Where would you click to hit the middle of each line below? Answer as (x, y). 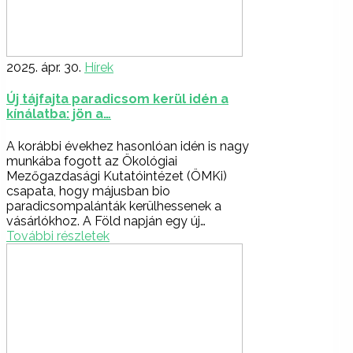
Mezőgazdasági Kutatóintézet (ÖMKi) (117, 176)
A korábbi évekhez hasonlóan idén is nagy (128, 146)
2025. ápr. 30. (44, 68)
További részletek (58, 236)
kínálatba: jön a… (59, 114)
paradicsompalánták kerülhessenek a (114, 206)
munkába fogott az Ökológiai (92, 161)
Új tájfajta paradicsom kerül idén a (117, 99)
